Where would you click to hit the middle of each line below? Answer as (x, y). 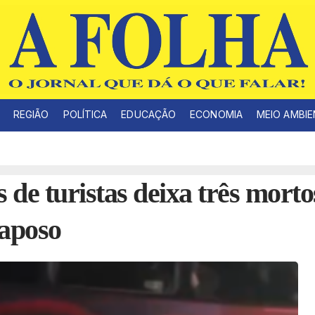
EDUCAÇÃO (149, 115)
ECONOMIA (216, 115)
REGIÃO (31, 115)
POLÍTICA (85, 115)
